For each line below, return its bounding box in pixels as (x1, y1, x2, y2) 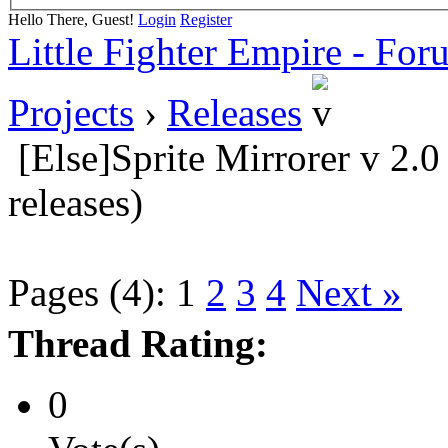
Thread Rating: (8, 321, 268, 365)
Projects (8, 90, 134, 134)
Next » (296, 270, 402, 314)
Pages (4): (8, 270, 166, 314)
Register (180, 10, 232, 28)
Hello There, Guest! (8, 10, 138, 28)
